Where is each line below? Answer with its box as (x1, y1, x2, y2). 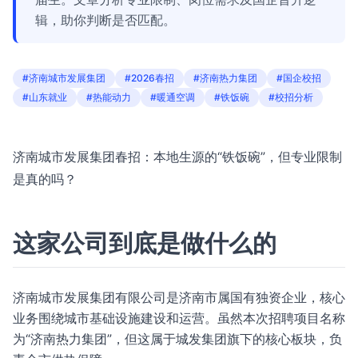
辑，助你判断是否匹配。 (35, 12, 176, 28)
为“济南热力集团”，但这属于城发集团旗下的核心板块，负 (13, 331, 342, 347)
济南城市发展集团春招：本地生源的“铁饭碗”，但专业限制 (13, 149, 342, 165)
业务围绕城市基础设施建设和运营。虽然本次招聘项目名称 (13, 310, 345, 326)
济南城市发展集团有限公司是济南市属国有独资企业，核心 (13, 289, 345, 305)
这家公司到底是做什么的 (13, 229, 276, 257)
